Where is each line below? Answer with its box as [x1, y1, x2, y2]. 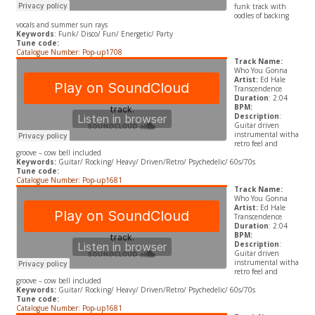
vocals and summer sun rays [15, 20, 108, 30]
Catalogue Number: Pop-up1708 [15, 47, 122, 58]
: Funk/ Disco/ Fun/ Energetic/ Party [53, 29, 173, 39]
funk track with [233, 1, 286, 12]
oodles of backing [233, 11, 289, 21]
